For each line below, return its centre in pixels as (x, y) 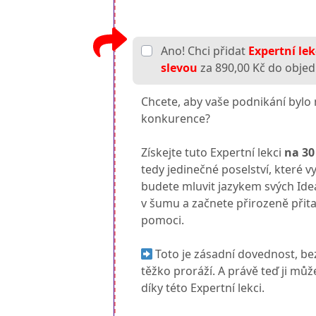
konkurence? (176, 119)
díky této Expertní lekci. (203, 288)
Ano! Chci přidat (203, 51)
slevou (180, 68)
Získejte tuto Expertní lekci (213, 153)
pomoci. (163, 220)
